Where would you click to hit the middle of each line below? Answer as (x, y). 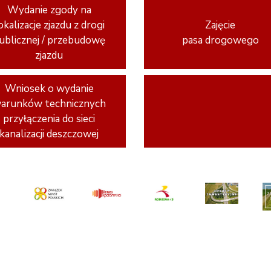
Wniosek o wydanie (49, 89)
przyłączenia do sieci (49, 119)
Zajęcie (220, 25)
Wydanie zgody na (49, 10)
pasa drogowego (220, 40)
